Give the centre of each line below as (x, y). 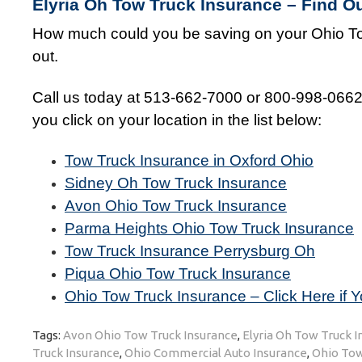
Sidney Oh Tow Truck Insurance (176, 183)
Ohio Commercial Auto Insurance (216, 352)
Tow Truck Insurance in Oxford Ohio (189, 161)
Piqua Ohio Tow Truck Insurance (178, 274)
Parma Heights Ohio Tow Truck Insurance (209, 229)
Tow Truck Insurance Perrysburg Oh (190, 251)
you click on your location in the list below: (177, 120)
